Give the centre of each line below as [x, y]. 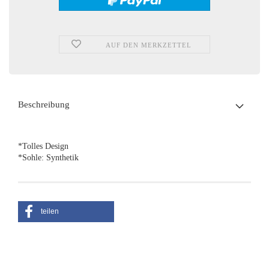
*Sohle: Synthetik [48, 158]
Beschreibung [44, 104]
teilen [50, 211]
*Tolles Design [43, 146]
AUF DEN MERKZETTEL [148, 45]
